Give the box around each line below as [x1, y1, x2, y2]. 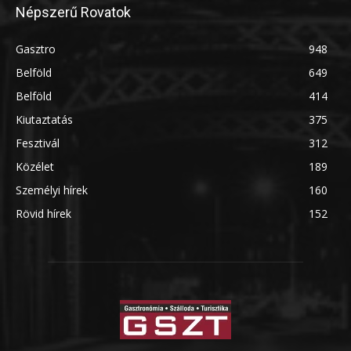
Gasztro [16, 42, 56, 57]
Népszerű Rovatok [16, 4, 131, 21]
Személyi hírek [16, 183, 88, 198]
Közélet [16, 159, 54, 175]
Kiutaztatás [16, 112, 73, 128]
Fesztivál [16, 136, 60, 151]
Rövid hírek [16, 206, 71, 222]
